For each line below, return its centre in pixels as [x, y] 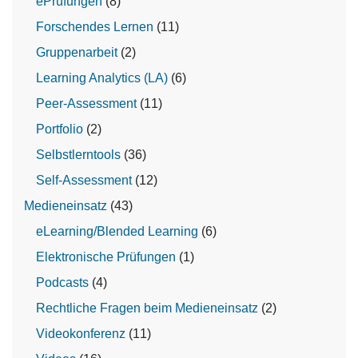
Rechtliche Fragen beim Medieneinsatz [147, 308]
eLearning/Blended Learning [117, 231]
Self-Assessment [84, 180]
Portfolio [60, 129]
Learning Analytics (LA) [102, 78]
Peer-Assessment [86, 103]
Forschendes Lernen [95, 27]
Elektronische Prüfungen [106, 257]
